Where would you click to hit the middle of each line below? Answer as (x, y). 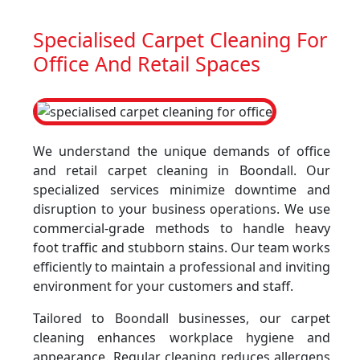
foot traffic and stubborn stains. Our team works (182, 247)
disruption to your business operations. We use (182, 209)
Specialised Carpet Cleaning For (180, 39)
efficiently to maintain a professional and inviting (182, 267)
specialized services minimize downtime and (182, 190)
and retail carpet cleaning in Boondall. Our (182, 170)
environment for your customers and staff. (163, 286)
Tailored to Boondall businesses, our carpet (182, 318)
